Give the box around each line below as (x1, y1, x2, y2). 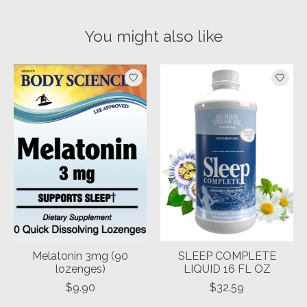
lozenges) (55, 262, 106, 276)
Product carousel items (14, 64, 131, 78)
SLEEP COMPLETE (177, 249, 276, 263)
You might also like (84, 26, 223, 45)
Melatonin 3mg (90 (32, 249, 128, 263)
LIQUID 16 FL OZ (183, 262, 271, 276)
